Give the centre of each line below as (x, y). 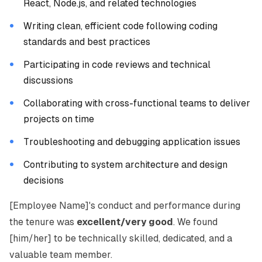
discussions (48, 80)
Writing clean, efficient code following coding (120, 26)
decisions (44, 180)
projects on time (59, 119)
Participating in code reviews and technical (117, 65)
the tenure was (43, 222)
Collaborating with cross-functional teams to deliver (137, 103)
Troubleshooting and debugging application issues (132, 142)
